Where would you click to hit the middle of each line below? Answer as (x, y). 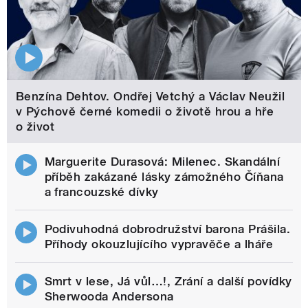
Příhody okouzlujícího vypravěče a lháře (159, 244)
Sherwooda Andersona (109, 296)
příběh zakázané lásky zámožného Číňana (164, 176)
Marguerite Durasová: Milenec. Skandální (162, 161)
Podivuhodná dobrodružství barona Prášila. (167, 229)
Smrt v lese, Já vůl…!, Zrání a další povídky (168, 281)
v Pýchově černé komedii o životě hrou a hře (145, 111)
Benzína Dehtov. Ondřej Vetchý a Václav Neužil (150, 96)
